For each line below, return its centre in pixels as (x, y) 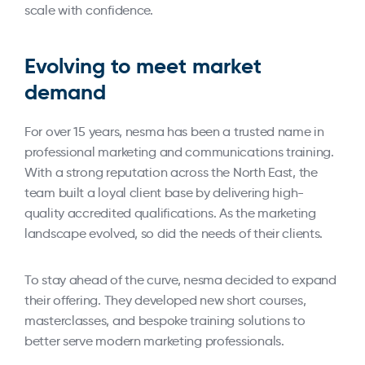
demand (65, 92)
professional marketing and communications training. (179, 152)
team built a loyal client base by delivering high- (165, 193)
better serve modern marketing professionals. (154, 341)
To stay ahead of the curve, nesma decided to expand (180, 280)
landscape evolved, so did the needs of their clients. (174, 233)
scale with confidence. (89, 10)
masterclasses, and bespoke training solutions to (165, 321)
